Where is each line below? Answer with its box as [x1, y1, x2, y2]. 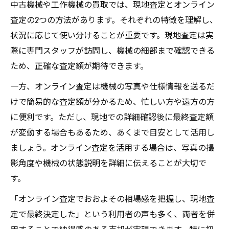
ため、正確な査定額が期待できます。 [10, 59, 148, 72]
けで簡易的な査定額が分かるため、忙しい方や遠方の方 [10, 95, 215, 107]
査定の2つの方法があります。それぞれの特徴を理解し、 [10, 13, 218, 26]
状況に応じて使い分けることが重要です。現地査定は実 [10, 29, 214, 41]
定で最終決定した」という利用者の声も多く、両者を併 [10, 208, 215, 220]
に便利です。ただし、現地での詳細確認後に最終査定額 [10, 110, 214, 123]
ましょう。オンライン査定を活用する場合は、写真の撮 [10, 141, 214, 153]
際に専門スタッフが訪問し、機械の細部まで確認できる [10, 44, 215, 56]
